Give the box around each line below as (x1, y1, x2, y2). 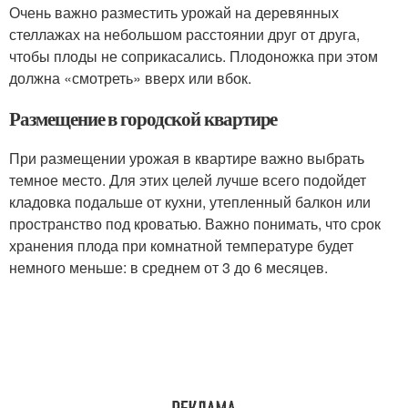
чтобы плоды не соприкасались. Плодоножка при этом (9, 45, 378, 66)
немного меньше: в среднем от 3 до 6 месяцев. (9, 256, 331, 278)
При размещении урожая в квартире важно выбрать (9, 147, 364, 168)
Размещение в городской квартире (9, 104, 278, 132)
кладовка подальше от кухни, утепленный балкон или (9, 190, 371, 212)
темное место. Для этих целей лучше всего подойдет (9, 168, 366, 190)
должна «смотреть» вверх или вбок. (9, 66, 251, 88)
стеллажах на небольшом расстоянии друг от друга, (9, 23, 360, 45)
